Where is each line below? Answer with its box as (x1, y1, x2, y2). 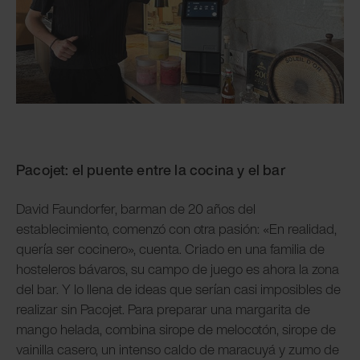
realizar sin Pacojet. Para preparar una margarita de (16, 299, 310, 320)
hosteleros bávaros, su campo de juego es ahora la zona (16, 259, 339, 280)
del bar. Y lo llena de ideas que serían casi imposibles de (16, 279, 341, 300)
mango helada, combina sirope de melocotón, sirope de (16, 319, 336, 340)
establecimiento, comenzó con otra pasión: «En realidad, (16, 219, 337, 239)
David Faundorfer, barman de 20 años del (16, 198, 256, 219)
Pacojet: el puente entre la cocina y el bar (16, 159, 286, 181)
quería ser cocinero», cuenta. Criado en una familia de (16, 239, 325, 260)
